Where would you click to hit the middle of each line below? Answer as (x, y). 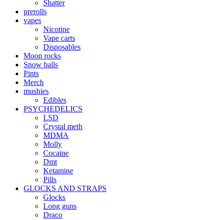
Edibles (55, 100)
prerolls (35, 11)
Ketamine (58, 170)
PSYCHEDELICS (53, 109)
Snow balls (41, 64)
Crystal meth (63, 126)
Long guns (60, 206)
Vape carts (59, 38)
